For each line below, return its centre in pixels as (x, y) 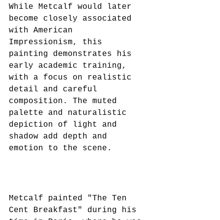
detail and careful (55, 89)
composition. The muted (65, 101)
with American (43, 30)
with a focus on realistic (73, 77)
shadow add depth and (60, 136)
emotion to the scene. (60, 148)
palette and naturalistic (70, 113)
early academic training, (70, 66)
